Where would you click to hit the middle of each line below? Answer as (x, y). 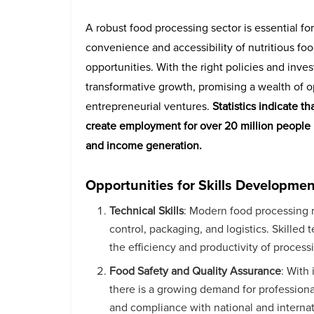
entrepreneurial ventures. (149, 106)
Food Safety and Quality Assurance (196, 271)
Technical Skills (147, 211)
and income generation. (144, 145)
